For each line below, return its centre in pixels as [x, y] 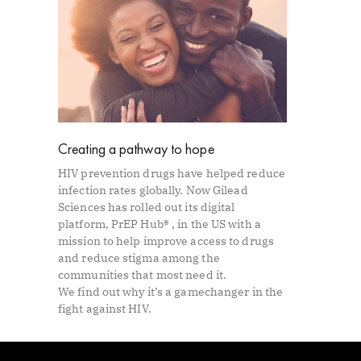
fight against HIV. [105, 308]
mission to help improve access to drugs [166, 241]
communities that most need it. [143, 274]
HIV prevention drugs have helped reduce [172, 173]
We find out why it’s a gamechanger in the [171, 291]
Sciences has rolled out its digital [147, 207]
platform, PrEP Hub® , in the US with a [160, 224]
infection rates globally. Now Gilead [153, 190]
